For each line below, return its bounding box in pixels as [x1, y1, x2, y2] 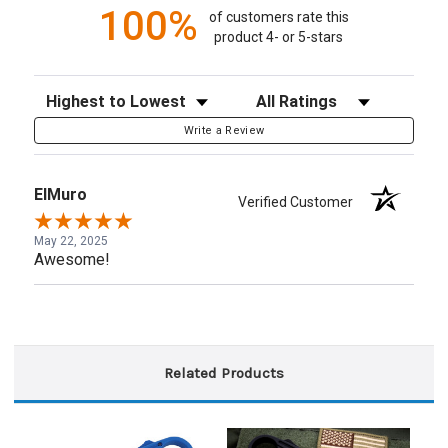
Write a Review [183, 124, 265, 138]
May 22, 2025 [34, 234, 108, 249]
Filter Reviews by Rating [243, 87, 405, 106]
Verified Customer [238, 194, 363, 211]
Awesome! [34, 250, 110, 270]
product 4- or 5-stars [214, 28, 344, 45]
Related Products [164, 364, 284, 383]
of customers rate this [208, 8, 349, 25]
